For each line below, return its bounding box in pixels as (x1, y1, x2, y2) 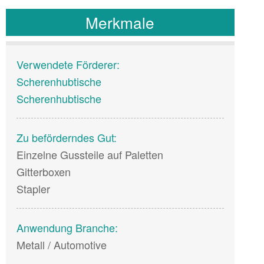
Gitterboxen (16, 163, 71, 179)
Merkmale (85, 11, 155, 33)
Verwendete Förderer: (16, 56, 120, 72)
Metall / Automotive (16, 236, 107, 252)
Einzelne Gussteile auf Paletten (16, 146, 163, 162)
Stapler (16, 180, 50, 196)
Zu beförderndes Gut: (16, 129, 117, 145)
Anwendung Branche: (16, 219, 118, 235)
